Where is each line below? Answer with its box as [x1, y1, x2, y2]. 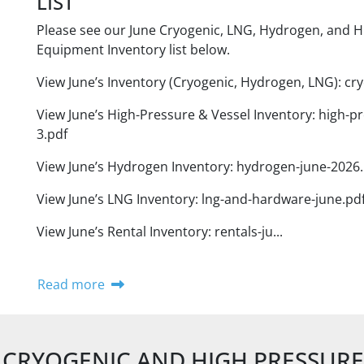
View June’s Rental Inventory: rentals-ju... [36, 223, 283, 240]
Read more [37, 275, 105, 293]
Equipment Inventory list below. [36, 41, 230, 58]
